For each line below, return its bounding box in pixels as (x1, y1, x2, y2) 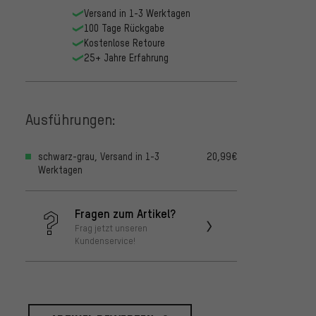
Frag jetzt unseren (75, 222, 147, 234)
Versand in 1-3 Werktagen (83, 7, 190, 20)
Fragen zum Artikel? (75, 205, 176, 221)
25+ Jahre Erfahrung (83, 51, 169, 64)
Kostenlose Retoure (83, 37, 165, 49)
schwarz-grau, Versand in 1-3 (38, 150, 159, 163)
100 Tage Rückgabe (83, 22, 164, 35)
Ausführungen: (25, 109, 116, 128)
